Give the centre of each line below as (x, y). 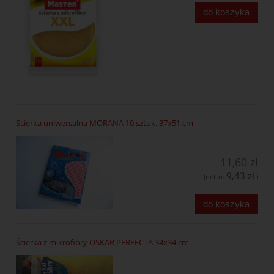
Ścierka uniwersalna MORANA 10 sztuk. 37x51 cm (105, 123)
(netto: (215, 177)
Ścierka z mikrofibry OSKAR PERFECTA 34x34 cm (102, 242)
